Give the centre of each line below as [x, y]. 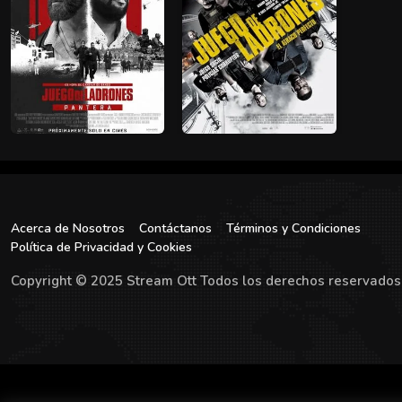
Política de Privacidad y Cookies [101, 247]
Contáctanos [175, 228]
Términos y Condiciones [293, 228]
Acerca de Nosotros [68, 228]
